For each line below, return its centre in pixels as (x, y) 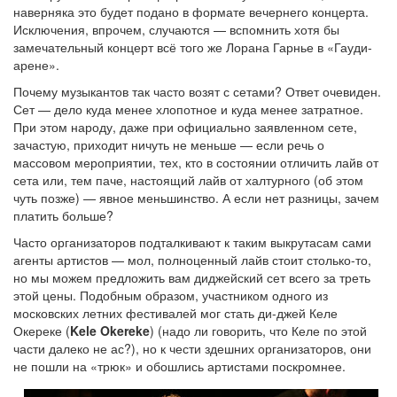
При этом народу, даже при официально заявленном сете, (185, 126)
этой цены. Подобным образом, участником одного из (171, 295)
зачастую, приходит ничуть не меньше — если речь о (169, 144)
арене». (36, 64)
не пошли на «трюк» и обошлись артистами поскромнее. (179, 366)
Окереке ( (42, 330)
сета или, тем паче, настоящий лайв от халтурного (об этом (188, 179)
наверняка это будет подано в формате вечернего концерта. (191, 11)
